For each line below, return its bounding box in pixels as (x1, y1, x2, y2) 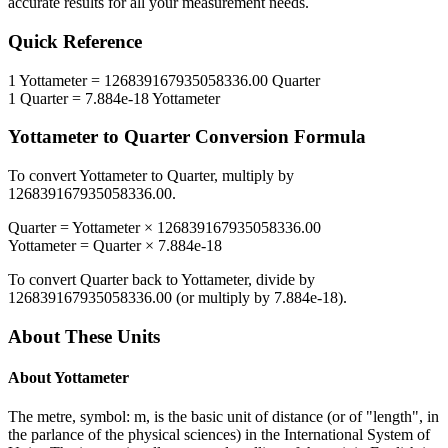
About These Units (8, 325, 160, 347)
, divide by (248, 271, 315, 289)
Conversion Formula (190, 126, 366, 148)
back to (128, 271, 181, 289)
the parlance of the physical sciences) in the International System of (8, 426, 430, 444)
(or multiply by (172, 289, 274, 307)
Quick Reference (8, 31, 142, 53)
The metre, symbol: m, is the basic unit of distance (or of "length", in (8, 408, 439, 426)
